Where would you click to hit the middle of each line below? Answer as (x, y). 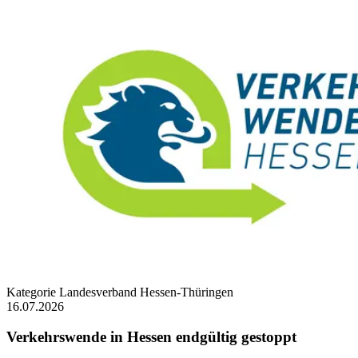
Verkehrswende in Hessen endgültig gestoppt (151, 337)
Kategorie (31, 292)
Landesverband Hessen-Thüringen (145, 292)
